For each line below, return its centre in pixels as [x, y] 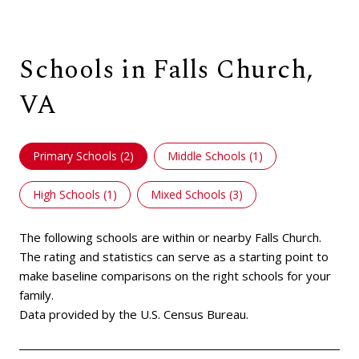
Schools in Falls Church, [166, 70]
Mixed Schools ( [192, 194]
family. [36, 294]
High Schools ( [70, 194]
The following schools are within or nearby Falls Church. [170, 237]
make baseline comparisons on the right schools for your [175, 275]
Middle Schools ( [210, 155]
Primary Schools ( [78, 155]
